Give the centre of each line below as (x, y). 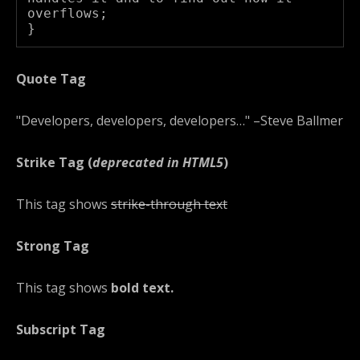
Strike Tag (52, 163)
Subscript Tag (61, 330)
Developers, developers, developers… (133, 121)
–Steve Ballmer (297, 121)
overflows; (67, 14)
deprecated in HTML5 (158, 163)
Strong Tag (53, 246)
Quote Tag (51, 79)
